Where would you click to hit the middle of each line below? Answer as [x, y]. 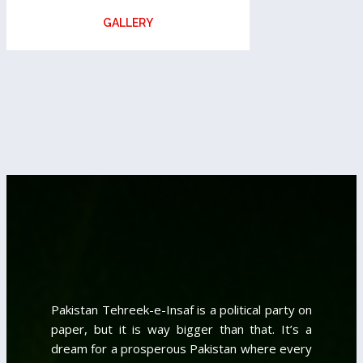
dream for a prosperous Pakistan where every [181, 348]
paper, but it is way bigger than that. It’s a [181, 329]
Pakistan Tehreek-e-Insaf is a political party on [181, 309]
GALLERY [128, 22]
